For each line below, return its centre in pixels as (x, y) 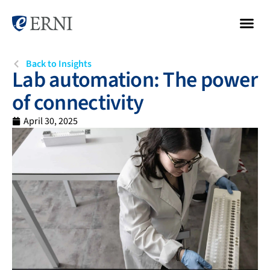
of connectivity (78, 102)
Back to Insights (58, 64)
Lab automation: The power (135, 80)
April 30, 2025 (51, 121)
